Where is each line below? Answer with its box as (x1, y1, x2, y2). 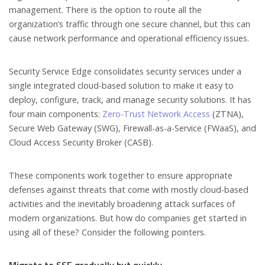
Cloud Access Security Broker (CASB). (9, 136, 153, 148)
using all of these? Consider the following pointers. (9, 226, 206, 238)
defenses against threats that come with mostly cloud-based (9, 183, 248, 195)
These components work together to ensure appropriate (9, 169, 232, 181)
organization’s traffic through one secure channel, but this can (9, 18, 250, 30)
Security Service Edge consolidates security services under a (9, 65, 241, 77)
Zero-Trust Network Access (102, 108, 210, 119)
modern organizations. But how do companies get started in (9, 212, 247, 224)
